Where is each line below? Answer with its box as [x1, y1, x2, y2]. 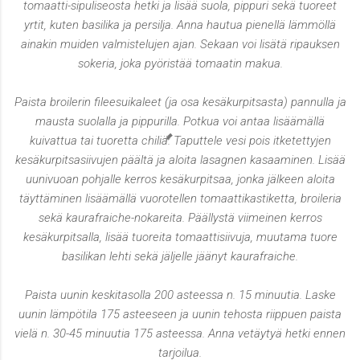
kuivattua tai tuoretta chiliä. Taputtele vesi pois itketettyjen [29, 133, 331, 149]
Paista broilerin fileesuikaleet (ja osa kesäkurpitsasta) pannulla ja [14, 95, 346, 110]
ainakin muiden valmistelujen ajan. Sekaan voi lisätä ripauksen [20, 37, 340, 52]
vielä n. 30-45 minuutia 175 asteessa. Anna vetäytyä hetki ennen [14, 326, 346, 342]
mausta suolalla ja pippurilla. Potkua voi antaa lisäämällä [35, 114, 325, 129]
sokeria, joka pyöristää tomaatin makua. [77, 56, 283, 72]
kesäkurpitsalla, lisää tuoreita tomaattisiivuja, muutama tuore [22, 230, 337, 245]
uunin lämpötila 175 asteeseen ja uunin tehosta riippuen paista [18, 307, 342, 322]
